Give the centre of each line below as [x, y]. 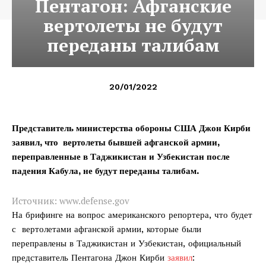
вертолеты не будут [133, 25]
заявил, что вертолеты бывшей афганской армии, [116, 142]
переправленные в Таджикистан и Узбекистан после [121, 156]
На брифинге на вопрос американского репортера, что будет [132, 215]
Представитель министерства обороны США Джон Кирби [131, 128]
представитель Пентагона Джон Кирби [90, 257]
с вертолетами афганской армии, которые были [107, 229]
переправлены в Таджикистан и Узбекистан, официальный [126, 243]
